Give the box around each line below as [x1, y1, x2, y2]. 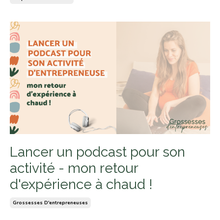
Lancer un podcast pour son [10, 144, 185, 161]
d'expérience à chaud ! [10, 176, 153, 193]
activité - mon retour [10, 160, 138, 177]
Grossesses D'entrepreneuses [13, 199, 88, 207]
